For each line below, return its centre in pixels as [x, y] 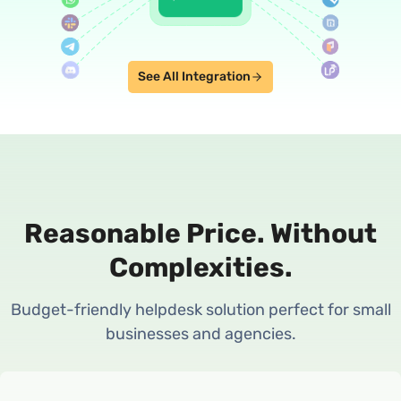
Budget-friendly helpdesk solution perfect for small [200, 309]
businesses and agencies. [200, 333]
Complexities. [200, 267]
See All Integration [194, 76]
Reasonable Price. [145, 233]
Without [321, 233]
